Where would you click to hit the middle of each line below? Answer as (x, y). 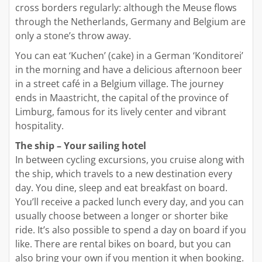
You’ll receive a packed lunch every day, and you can (130, 202)
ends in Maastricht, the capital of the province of (122, 98)
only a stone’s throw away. (73, 36)
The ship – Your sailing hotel (81, 146)
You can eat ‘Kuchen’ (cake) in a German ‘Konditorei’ (129, 56)
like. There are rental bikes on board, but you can (123, 244)
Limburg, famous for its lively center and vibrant (121, 112)
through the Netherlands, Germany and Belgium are (130, 22)
